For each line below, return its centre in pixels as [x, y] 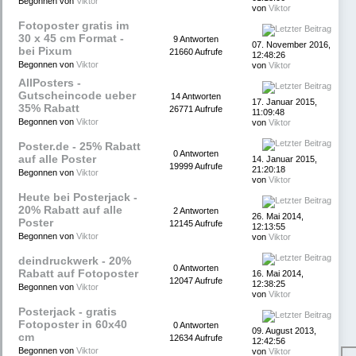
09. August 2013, [284, 331]
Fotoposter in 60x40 [73, 325]
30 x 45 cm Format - [71, 39]
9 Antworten [196, 39]
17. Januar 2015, [284, 102]
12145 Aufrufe [196, 224]
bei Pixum [45, 52]
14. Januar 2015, [284, 159]
